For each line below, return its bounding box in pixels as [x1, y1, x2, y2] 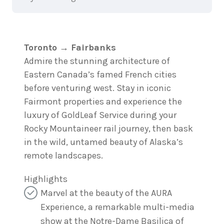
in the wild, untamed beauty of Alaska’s [24, 136, 183, 147]
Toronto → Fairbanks [24, 42, 116, 53]
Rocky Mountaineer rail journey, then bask [24, 123, 193, 134]
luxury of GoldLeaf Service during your [24, 109, 176, 120]
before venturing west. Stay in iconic [24, 82, 171, 93]
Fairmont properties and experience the [24, 96, 182, 107]
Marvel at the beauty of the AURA [40, 187, 172, 199]
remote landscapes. [24, 150, 103, 161]
